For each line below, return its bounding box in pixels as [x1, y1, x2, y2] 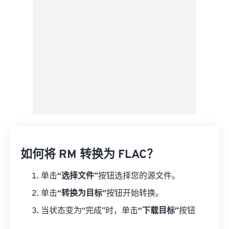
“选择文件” [57, 171, 98, 181]
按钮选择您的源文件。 [98, 171, 180, 181]
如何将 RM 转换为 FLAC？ [20, 148, 158, 163]
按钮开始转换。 [106, 189, 164, 199]
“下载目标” [138, 206, 179, 216]
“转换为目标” [57, 189, 106, 199]
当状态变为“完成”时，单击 [41, 206, 138, 216]
